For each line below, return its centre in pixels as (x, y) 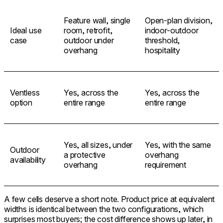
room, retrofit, (88, 30)
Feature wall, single (97, 20)
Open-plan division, (179, 20)
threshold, (163, 40)
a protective (85, 155)
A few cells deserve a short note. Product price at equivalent (110, 199)
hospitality (163, 50)
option (21, 102)
